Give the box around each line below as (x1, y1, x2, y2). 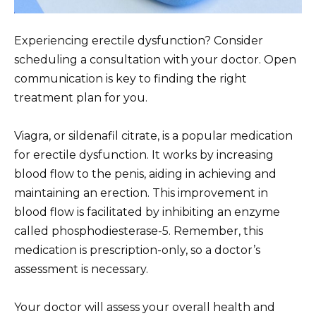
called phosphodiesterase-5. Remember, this (14, 224, 263, 238)
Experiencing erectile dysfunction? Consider (14, 33, 263, 47)
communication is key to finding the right (14, 71, 247, 85)
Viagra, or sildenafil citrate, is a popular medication (14, 128, 293, 142)
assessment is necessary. (14, 262, 148, 276)
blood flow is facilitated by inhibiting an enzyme (14, 205, 280, 219)
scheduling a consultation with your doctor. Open (14, 52, 296, 66)
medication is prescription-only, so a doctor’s (14, 243, 260, 257)
